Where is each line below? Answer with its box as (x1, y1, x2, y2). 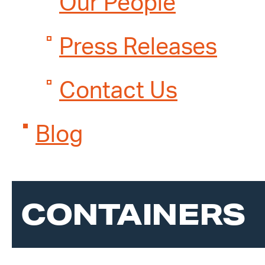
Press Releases (59, 36, 217, 59)
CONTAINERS (21, 196, 245, 232)
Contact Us (59, 80, 177, 103)
